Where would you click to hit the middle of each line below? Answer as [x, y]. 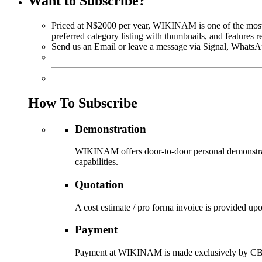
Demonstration [111, 129]
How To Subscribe [83, 103]
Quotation [99, 184]
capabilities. [96, 162]
